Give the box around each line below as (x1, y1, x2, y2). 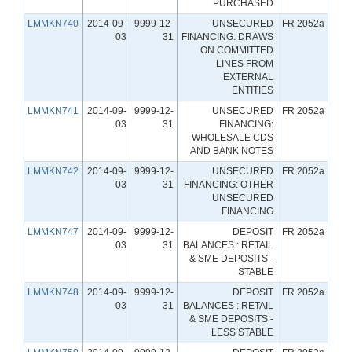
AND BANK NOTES (190, 145, 273, 156)
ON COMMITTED (200, 44, 273, 56)
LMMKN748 (27, 286, 79, 298)
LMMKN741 (27, 104, 79, 116)
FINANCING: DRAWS (181, 31, 273, 42)
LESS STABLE (211, 326, 273, 338)
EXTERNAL (223, 71, 273, 82)
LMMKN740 (27, 17, 79, 29)
